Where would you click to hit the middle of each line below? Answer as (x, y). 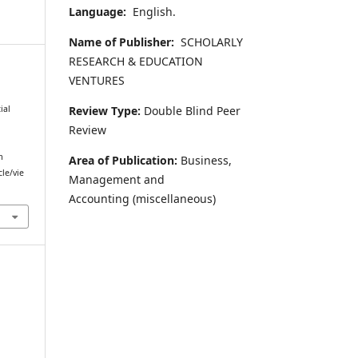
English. (151, 11)
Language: (97, 11)
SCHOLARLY (210, 42)
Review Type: (105, 110)
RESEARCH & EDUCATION (136, 61)
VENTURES (97, 80)
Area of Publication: (125, 160)
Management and (117, 179)
